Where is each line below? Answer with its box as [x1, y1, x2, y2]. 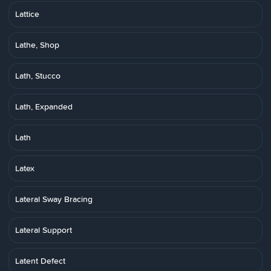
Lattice [15, 8, 39, 20]
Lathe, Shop [15, 39, 59, 51]
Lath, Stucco [15, 70, 60, 82]
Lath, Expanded [15, 100, 73, 113]
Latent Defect [15, 255, 65, 267]
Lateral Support [15, 224, 72, 236]
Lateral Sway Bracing [15, 193, 93, 205]
